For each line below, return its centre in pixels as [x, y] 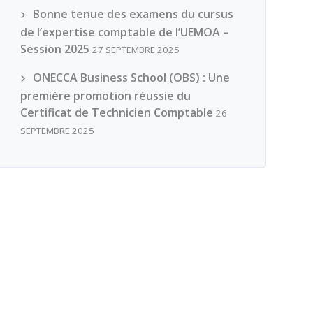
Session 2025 [54, 49]
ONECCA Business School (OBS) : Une [131, 78]
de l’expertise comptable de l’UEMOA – [124, 32]
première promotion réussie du [105, 96]
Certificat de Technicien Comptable [116, 112]
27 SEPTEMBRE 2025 [136, 50]
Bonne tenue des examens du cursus [133, 14]
